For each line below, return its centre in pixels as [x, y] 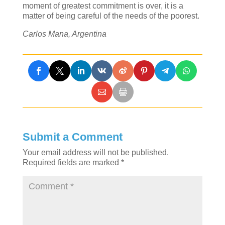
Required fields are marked [72, 163]
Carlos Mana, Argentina [64, 34]
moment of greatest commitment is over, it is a [103, 6]
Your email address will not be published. [95, 153]
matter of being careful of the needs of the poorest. [111, 16]
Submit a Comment [72, 137]
